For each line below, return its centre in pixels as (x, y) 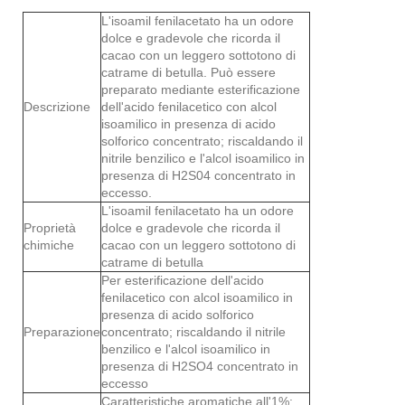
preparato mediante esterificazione (201, 89)
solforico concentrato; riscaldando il (202, 141)
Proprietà (50, 227)
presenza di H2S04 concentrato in (198, 175)
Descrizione (57, 106)
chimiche (49, 245)
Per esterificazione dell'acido (183, 280)
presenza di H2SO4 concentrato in (200, 366)
